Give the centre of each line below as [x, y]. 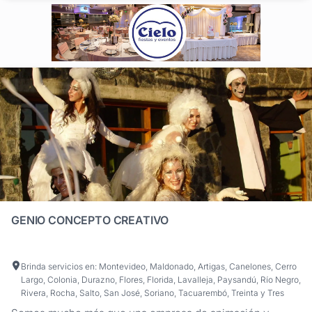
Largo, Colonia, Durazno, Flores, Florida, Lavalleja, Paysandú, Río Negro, [161, 279]
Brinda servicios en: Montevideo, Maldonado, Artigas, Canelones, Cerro [158, 266]
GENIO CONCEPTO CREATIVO [90, 220]
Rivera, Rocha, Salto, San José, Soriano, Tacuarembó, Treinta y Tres [152, 292]
